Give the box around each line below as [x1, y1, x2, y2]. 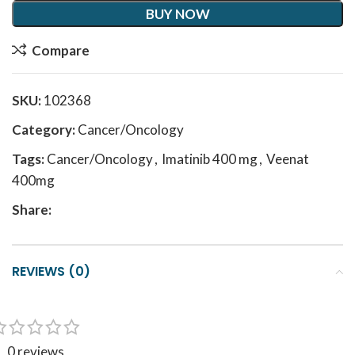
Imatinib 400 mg [162, 151, 258, 167]
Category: [12, 121, 75, 138]
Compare [31, 41, 90, 59]
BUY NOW [145, 6, 210, 22]
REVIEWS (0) [12, 262, 90, 281]
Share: [12, 201, 52, 218]
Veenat [266, 151, 309, 167]
